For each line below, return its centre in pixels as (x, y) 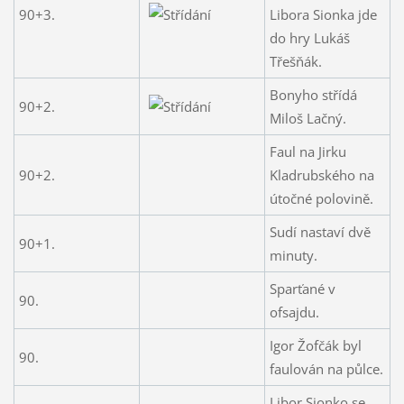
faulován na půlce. (326, 368)
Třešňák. (295, 61)
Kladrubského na (321, 174)
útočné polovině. (321, 198)
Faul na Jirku (308, 151)
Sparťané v (302, 288)
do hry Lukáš (309, 37)
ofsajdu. (294, 312)
